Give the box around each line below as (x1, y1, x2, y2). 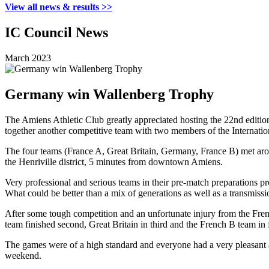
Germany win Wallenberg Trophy (5, 86, 214, 102)
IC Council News (5, 25, 108, 41)
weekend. (5, 250, 41, 261)
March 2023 (5, 52, 51, 63)
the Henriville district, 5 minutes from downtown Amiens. (5, 156, 223, 167)
